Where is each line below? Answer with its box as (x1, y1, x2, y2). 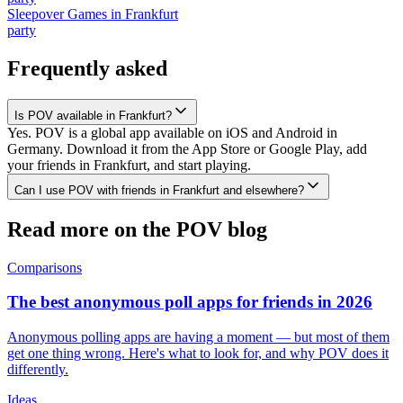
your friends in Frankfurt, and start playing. (7, 157, 251, 173)
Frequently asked (7, 56, 167, 80)
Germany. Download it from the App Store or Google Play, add (7, 140, 367, 157)
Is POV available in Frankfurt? (14, 108, 172, 122)
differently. (7, 361, 68, 377)
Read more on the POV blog (7, 217, 267, 241)
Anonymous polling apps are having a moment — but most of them (7, 328, 390, 345)
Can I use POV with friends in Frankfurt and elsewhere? (14, 183, 304, 197)
